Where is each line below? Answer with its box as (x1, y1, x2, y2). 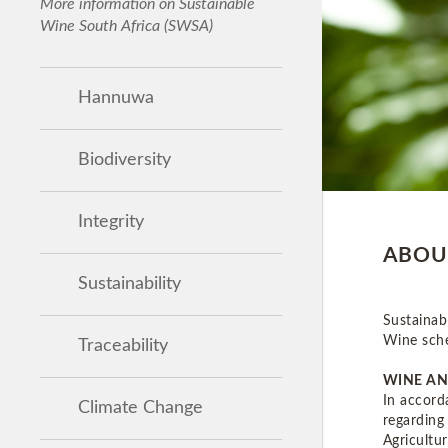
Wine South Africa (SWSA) (40, 17, 213, 34)
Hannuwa (78, 88, 154, 107)
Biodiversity (78, 150, 171, 169)
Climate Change (78, 398, 203, 417)
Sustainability (78, 274, 181, 293)
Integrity (78, 212, 144, 231)
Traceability (78, 336, 168, 355)
